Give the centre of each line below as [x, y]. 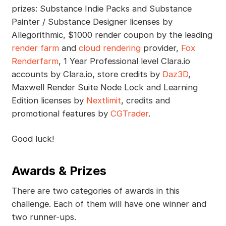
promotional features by [61, 113]
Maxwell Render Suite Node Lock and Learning [104, 87]
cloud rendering [109, 48]
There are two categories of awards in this [95, 190]
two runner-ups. [44, 217]
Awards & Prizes [59, 171]
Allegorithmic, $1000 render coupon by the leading [112, 35]
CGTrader [129, 113]
